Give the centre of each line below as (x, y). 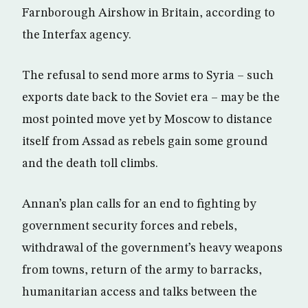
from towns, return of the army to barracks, (142, 270)
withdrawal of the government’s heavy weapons (152, 248)
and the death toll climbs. (90, 164)
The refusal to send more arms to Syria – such (148, 76)
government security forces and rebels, (130, 226)
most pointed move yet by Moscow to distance (147, 120)
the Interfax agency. (77, 35)
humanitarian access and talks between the (140, 292)
